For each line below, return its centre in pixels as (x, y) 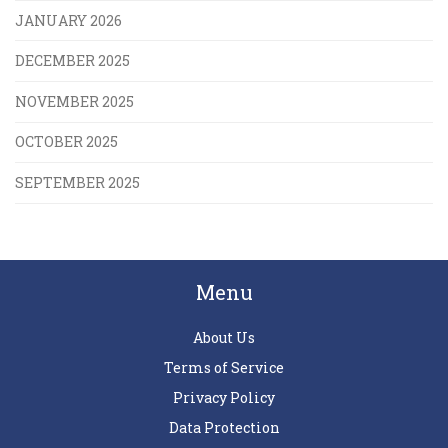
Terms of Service (224, 367)
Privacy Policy (224, 397)
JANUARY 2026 (68, 20)
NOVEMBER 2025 (74, 101)
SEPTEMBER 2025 (77, 182)
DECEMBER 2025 (72, 61)
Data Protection (224, 427)
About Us (224, 337)
